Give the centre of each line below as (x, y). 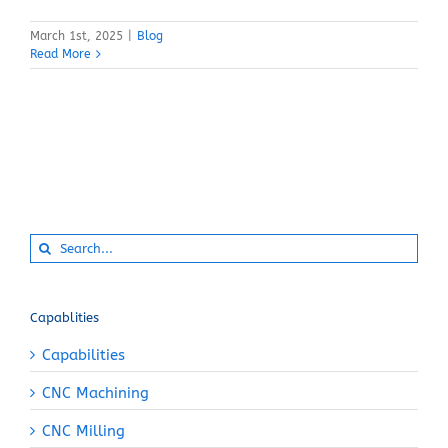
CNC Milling (83, 431)
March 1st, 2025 (76, 35)
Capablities (64, 317)
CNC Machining (95, 393)
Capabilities (83, 355)
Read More (60, 53)
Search (53, 243)
